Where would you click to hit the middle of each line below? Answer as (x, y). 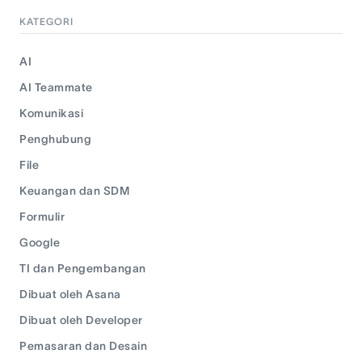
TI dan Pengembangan (83, 268)
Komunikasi (51, 113)
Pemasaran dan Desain (83, 346)
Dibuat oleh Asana (70, 294)
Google (40, 242)
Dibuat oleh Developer (81, 320)
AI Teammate (56, 87)
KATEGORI (46, 21)
